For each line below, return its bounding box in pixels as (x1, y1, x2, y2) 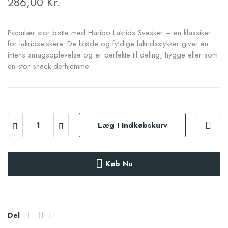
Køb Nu (105, 158, 133, 170)
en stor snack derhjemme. (8, 61, 91, 72)
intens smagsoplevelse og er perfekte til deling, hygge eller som (8, 49, 218, 61)
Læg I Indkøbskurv (97, 119, 167, 131)
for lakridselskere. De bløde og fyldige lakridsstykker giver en (8, 38, 208, 50)
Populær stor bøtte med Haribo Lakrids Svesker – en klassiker (8, 27, 211, 39)
